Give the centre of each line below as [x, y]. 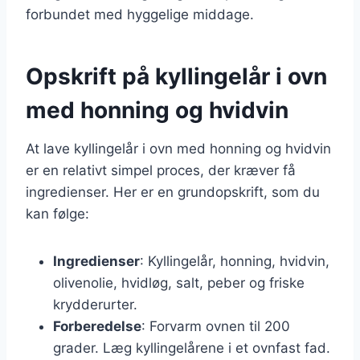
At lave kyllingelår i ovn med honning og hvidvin [178, 148]
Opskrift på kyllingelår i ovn [176, 76]
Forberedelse [97, 326]
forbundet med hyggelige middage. [140, 14]
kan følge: [57, 213]
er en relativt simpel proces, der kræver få [161, 170]
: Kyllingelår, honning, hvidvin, [235, 261]
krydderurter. [95, 304]
